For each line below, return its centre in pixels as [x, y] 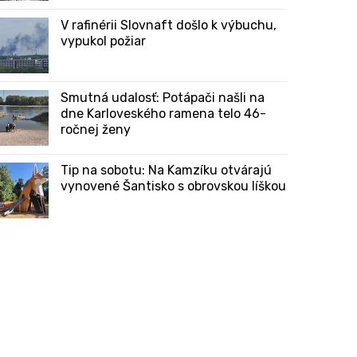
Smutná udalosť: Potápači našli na [163, 98]
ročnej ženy [96, 129]
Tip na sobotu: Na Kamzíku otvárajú [166, 170]
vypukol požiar [103, 41]
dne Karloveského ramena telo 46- [163, 114]
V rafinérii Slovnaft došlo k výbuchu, [169, 25]
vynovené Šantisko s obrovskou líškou [173, 186]
